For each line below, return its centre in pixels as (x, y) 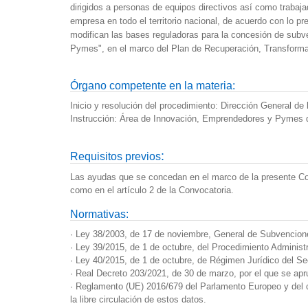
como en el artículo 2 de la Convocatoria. (152, 190)
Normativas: (99, 214)
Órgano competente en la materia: (153, 85)
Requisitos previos (115, 156)
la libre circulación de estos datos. (138, 299)
